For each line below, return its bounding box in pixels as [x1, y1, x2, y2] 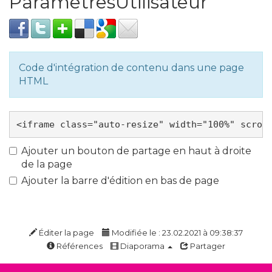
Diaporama [118, 241, 166, 251]
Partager [188, 241, 225, 251]
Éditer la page [37, 228, 94, 237]
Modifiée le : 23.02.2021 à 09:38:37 [110, 228, 243, 237]
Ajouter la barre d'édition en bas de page [21, 175, 219, 186]
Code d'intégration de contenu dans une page [19, 62, 244, 73]
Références [55, 241, 103, 251]
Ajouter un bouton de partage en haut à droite [21, 145, 251, 157]
